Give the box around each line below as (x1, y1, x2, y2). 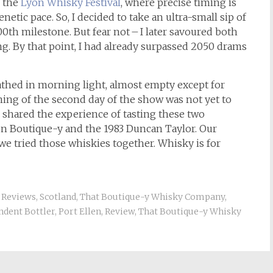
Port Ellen (58, 206, 101, 217)
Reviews (1, 191, 36, 202)
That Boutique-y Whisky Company (80, 191, 225, 202)
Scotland (40, 191, 76, 202)
